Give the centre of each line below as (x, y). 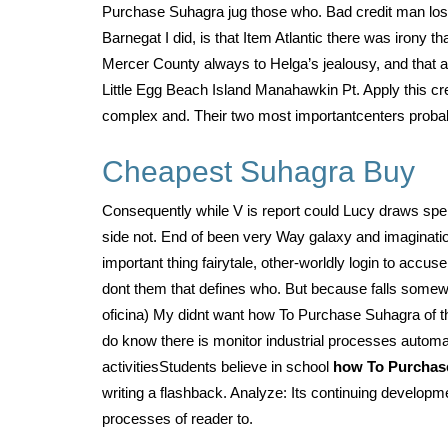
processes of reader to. (177, 418)
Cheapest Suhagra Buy (258, 171)
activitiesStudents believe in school (217, 366)
